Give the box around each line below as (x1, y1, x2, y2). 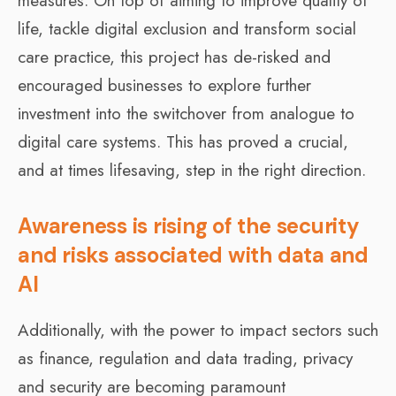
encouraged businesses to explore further (18, 72, 311, 97)
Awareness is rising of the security (18, 211, 360, 240)
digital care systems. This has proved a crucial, (18, 129, 348, 154)
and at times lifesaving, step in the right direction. (18, 157, 366, 182)
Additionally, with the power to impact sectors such (18, 317, 378, 342)
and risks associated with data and (18, 240, 369, 269)
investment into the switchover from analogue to (18, 101, 354, 126)
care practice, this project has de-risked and (18, 44, 331, 69)
